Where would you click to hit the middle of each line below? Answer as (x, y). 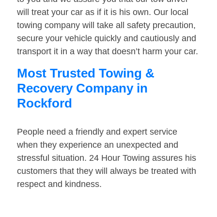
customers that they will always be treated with (107, 171)
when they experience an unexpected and (98, 145)
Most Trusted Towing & (86, 73)
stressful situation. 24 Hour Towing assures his (107, 158)
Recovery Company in (82, 88)
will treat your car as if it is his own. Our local (103, 12)
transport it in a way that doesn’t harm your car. (108, 52)
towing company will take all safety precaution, (106, 25)
